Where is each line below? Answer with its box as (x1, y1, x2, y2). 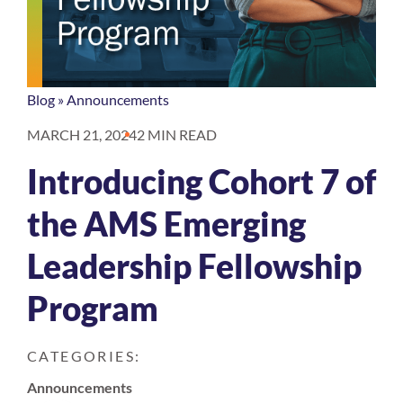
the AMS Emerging (27, 204, 306, 244)
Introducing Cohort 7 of (27, 162, 376, 201)
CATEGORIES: (27, 347, 141, 364)
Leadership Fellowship (27, 246, 362, 286)
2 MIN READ (137, 126, 217, 143)
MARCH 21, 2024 (27, 126, 137, 143)
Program (27, 289, 158, 328)
